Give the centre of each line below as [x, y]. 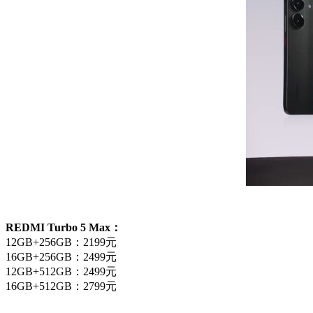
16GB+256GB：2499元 [61, 256]
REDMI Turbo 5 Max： [64, 227]
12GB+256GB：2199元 [61, 242]
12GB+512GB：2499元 [61, 271]
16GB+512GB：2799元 [61, 286]
